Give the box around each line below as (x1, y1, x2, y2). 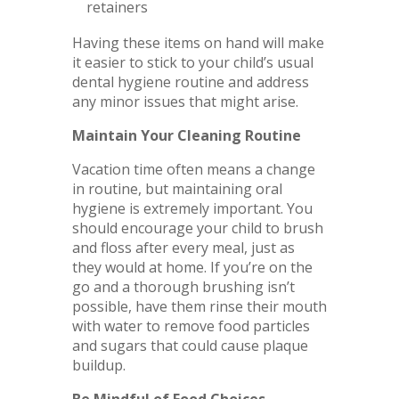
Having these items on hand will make (71, 32, 324, 53)
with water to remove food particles (71, 315, 310, 336)
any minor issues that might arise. (71, 91, 298, 111)
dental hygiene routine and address (71, 71, 309, 92)
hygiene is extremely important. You (71, 198, 313, 218)
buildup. (71, 354, 126, 375)
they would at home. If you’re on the (71, 256, 313, 277)
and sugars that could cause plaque (71, 335, 308, 355)
